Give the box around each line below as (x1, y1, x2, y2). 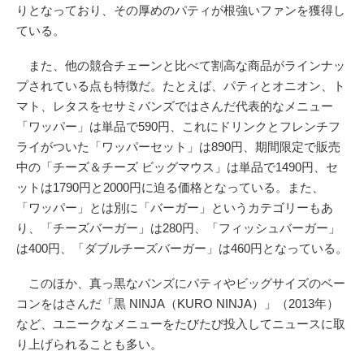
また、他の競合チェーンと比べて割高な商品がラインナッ (16, 58, 345, 72)
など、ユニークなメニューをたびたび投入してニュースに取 (16, 316, 345, 331)
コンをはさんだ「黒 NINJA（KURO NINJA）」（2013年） (16, 296, 339, 310)
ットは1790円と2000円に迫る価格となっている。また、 (16, 180, 324, 194)
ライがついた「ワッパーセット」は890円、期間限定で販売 (16, 139, 340, 154)
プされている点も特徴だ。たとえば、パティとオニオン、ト (16, 78, 345, 93)
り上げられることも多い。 (16, 336, 162, 351)
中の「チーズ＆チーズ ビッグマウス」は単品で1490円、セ (16, 159, 338, 174)
